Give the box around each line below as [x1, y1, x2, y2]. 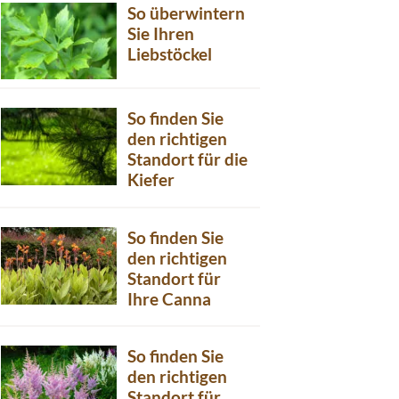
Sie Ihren [127, 22, 194, 44]
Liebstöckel [127, 43, 212, 64]
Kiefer [127, 169, 175, 191]
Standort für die [127, 149, 248, 170]
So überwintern [127, 2, 245, 23]
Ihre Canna [127, 288, 211, 309]
